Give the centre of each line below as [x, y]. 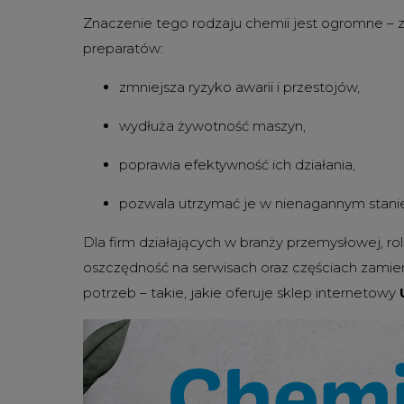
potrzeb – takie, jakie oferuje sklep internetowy [241, 292]
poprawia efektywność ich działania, [237, 164]
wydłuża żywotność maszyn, [212, 125]
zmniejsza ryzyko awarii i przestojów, [239, 87]
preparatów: [123, 48]
